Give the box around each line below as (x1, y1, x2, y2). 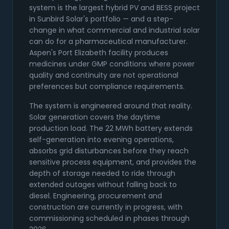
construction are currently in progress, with (29, 202, 182, 213)
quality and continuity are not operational (29, 70, 178, 81)
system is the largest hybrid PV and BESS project (29, 3, 200, 13)
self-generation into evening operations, (29, 134, 174, 145)
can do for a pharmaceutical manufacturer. (29, 36, 188, 47)
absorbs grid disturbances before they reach (29, 146, 189, 156)
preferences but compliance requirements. (29, 81, 185, 92)
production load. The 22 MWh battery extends (29, 123, 193, 134)
